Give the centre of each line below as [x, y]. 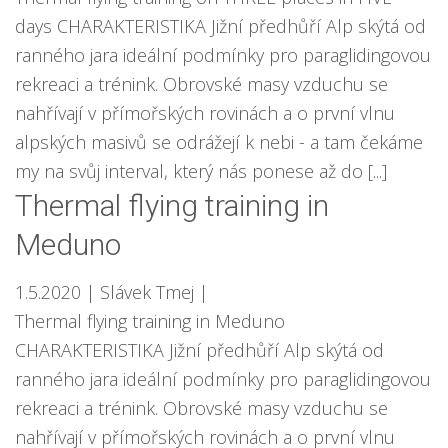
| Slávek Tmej [140, 292]
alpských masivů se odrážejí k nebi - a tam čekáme [219, 142]
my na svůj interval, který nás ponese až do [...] [201, 171]
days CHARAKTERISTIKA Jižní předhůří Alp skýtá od [220, 26]
